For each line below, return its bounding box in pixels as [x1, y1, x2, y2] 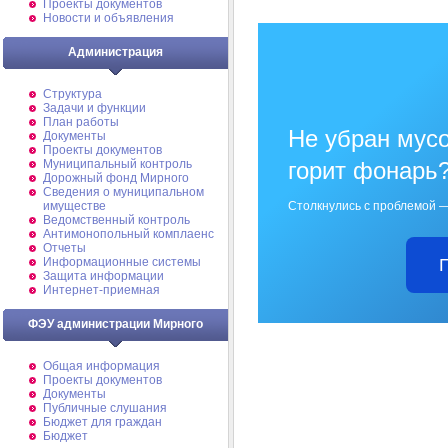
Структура [43, 87, 102, 101]
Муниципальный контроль [43, 157, 192, 171]
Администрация [68, 45, 163, 59]
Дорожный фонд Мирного [43, 171, 189, 185]
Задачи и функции [43, 101, 146, 115]
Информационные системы [43, 255, 201, 269]
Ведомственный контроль [43, 213, 190, 227]
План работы [43, 115, 119, 129]
